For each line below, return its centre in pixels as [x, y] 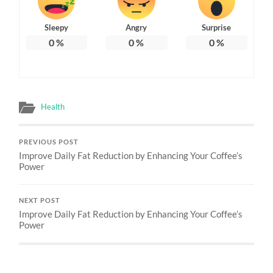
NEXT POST [40, 200]
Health [53, 106]
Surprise [217, 27]
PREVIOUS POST [49, 142]
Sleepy [57, 27]
